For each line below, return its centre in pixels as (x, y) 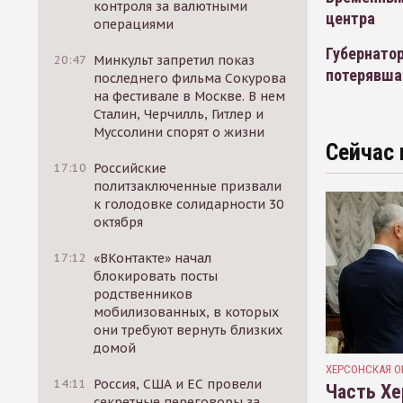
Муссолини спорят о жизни (179, 132)
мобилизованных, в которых (187, 312)
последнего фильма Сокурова (190, 78)
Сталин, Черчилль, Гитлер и (179, 114)
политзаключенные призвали (188, 186)
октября (119, 222)
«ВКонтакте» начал (153, 258)
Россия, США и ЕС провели (178, 384)
